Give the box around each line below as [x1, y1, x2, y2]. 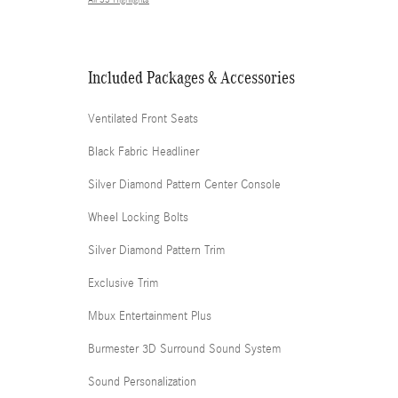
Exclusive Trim [88, 276, 158, 291]
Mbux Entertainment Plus [88, 309, 211, 324]
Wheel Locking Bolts [88, 211, 188, 226]
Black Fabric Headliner [88, 145, 199, 160]
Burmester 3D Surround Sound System [88, 342, 281, 357]
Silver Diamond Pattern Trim [88, 243, 225, 259]
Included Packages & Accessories [88, 68, 295, 88]
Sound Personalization [88, 375, 196, 390]
